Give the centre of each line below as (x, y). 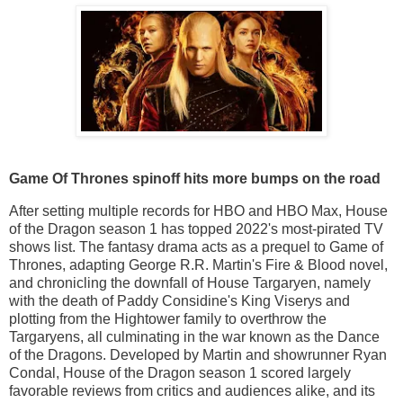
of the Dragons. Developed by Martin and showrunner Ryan (198, 354)
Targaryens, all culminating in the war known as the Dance (194, 336)
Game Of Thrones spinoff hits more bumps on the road (195, 179)
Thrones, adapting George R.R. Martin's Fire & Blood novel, (198, 264)
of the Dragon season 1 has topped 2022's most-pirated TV (196, 228)
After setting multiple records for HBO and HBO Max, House (198, 210)
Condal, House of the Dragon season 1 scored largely (180, 372)
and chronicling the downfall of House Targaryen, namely (190, 282)
